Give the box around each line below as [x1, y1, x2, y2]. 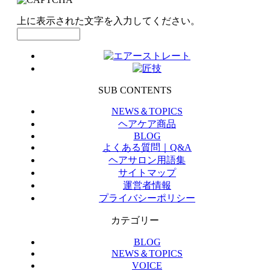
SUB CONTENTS [98, 84, 172, 95]
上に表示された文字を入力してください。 [17, 15, 200, 26]
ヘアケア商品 [118, 118, 176, 129]
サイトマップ [118, 167, 176, 178]
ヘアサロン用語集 [108, 154, 186, 165]
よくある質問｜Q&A [102, 142, 192, 152]
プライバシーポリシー [99, 192, 195, 203]
